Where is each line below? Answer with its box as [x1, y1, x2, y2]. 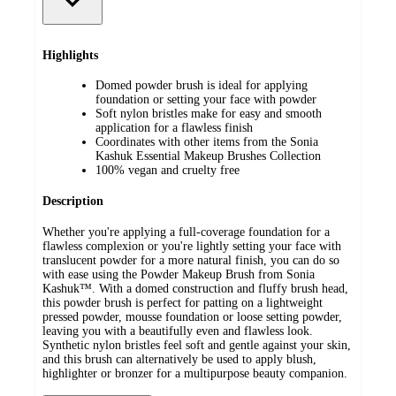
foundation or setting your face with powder [95, 93, 316, 107]
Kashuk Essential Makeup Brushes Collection [95, 149, 321, 164]
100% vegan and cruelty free [95, 164, 240, 178]
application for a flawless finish [95, 121, 253, 135]
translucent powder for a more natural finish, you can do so [42, 253, 339, 267]
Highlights [42, 48, 98, 62]
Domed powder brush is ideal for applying [95, 79, 308, 93]
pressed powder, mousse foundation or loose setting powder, [42, 309, 342, 324]
